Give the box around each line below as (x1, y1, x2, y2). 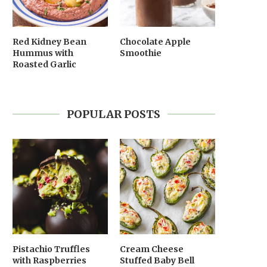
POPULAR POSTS (67, 107, 161, 121)
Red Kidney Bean (12, 36, 86, 47)
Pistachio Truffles (12, 243, 90, 254)
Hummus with (12, 47, 73, 58)
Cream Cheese (119, 243, 184, 254)
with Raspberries (12, 254, 86, 266)
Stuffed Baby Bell (119, 254, 194, 266)
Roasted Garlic (12, 58, 76, 70)
